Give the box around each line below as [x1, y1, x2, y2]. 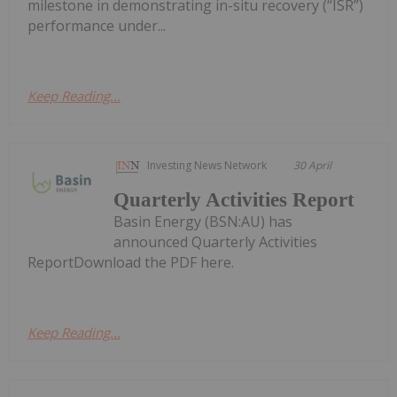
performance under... [27, 15, 166, 35]
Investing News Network [147, 157, 268, 173]
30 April [293, 157, 332, 173]
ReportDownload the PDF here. [27, 252, 234, 272]
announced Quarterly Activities [113, 231, 318, 252]
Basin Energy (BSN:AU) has [113, 211, 293, 231]
